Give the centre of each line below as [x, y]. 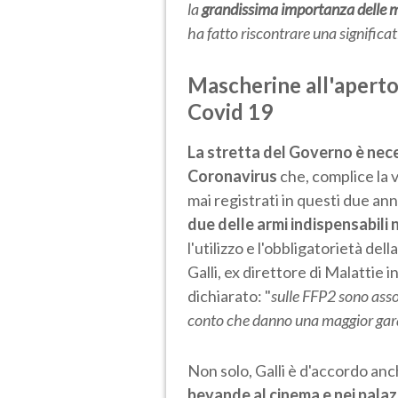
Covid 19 [230, 111]
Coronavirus [232, 175]
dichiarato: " [229, 295]
